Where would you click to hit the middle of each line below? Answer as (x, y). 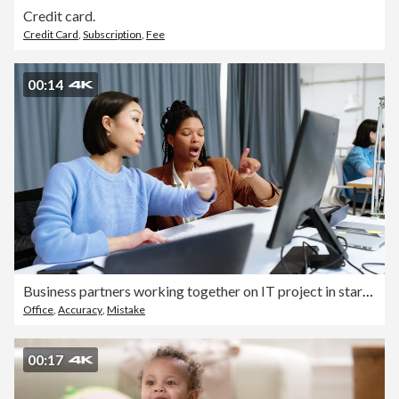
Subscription (112, 34)
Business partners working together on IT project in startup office (368, 290)
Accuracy (80, 309)
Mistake (126, 309)
